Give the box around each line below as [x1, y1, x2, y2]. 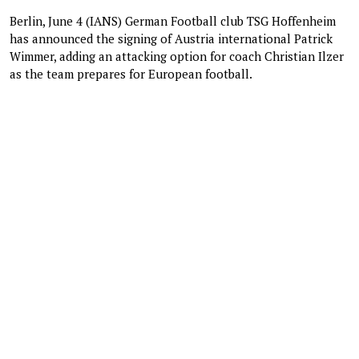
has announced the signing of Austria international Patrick [10, 30, 333, 46]
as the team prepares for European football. [10, 65, 252, 82]
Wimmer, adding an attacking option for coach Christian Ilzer [10, 47, 344, 64]
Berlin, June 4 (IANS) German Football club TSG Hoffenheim [10, 12, 336, 29]
